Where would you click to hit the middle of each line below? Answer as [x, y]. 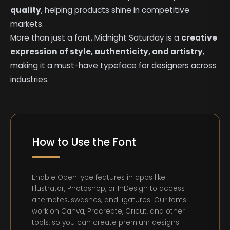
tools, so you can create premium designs [106, 222]
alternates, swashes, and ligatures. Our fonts [109, 200]
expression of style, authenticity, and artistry [107, 51]
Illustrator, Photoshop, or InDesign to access [109, 188]
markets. [27, 24]
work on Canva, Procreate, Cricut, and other [109, 211]
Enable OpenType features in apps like [99, 177]
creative [199, 37]
